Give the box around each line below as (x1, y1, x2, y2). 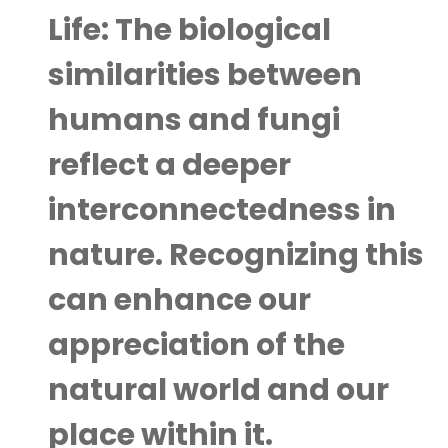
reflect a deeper (48, 144, 291, 186)
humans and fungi (48, 99, 340, 141)
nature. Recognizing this (48, 234, 424, 276)
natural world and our (48, 369, 389, 411)
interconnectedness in (48, 189, 396, 231)
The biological (109, 9, 331, 51)
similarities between (48, 54, 362, 96)
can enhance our (48, 279, 311, 321)
